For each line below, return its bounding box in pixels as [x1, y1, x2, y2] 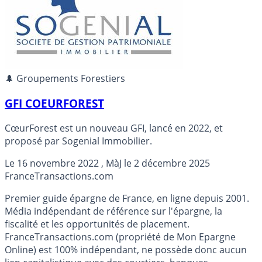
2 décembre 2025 [134, 156, 210, 170]
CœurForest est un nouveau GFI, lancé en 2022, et [5, 121, 223, 135]
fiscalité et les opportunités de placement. [5, 217, 189, 230]
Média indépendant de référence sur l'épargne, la [5, 204, 222, 218]
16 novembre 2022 [17, 156, 99, 170]
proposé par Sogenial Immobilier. [5, 134, 152, 147]
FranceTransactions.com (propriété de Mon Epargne [5, 230, 236, 243]
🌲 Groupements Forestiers [5, 72, 125, 85]
